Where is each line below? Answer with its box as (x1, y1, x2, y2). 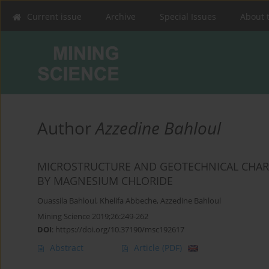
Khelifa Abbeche (100, 196, 157, 207)
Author (37, 116, 95, 140)
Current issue (27, 11, 82, 22)
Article (134, 242, 162, 254)
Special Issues (160, 11, 216, 22)
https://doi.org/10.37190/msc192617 (55, 224, 184, 235)
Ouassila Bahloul (37, 196, 96, 207)
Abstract (50, 242, 83, 254)
